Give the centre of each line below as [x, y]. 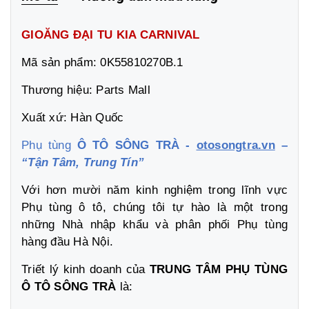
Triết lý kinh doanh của [86, 269]
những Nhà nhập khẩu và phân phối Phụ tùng [154, 224]
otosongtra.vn [236, 145]
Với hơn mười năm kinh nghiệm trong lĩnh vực [154, 190]
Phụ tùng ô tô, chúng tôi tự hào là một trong [154, 207]
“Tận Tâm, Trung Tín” [83, 162]
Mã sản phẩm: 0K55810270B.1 [102, 62]
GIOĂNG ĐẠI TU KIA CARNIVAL [111, 34]
